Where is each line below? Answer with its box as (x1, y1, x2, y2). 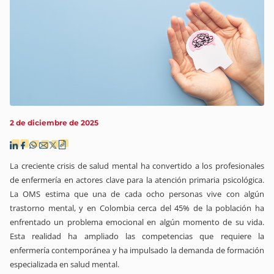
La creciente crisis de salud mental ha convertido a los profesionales (10, 160, 264, 171)
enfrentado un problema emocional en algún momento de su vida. (10, 216, 264, 228)
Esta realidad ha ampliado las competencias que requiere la (10, 230, 264, 242)
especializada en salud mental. (10, 258, 119, 270)
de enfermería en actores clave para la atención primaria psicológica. (10, 174, 264, 185)
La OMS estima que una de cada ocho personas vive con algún (10, 188, 264, 199)
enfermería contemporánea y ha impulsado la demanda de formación (10, 244, 264, 256)
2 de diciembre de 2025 (10, 117, 98, 127)
